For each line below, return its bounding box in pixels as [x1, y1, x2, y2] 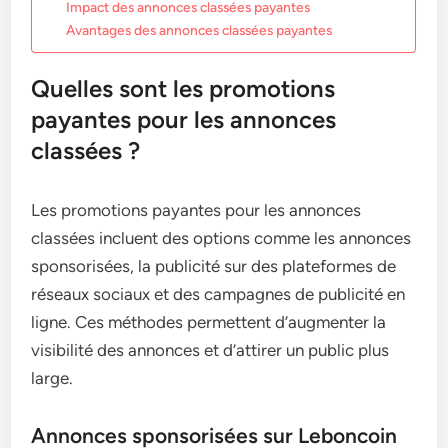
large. [31, 368, 74, 389]
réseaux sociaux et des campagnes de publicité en [31, 284, 406, 305]
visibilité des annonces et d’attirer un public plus [31, 340, 390, 361]
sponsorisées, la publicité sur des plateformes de [31, 256, 397, 277]
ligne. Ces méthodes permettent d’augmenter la [31, 312, 387, 333]
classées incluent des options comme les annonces [31, 228, 412, 249]
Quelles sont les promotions [31, 74, 336, 104]
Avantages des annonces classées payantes [66, 22, 333, 39]
